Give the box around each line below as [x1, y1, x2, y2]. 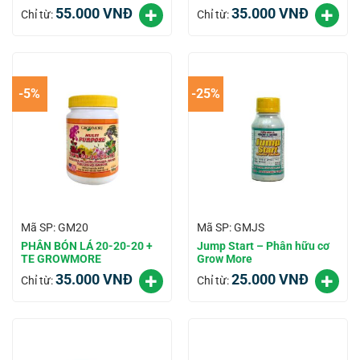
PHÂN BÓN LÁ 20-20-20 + [20, 239, 153, 252]
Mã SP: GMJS [196, 221, 264, 235]
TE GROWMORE [20, 252, 101, 265]
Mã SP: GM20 [20, 221, 88, 235]
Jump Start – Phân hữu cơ [196, 239, 329, 252]
